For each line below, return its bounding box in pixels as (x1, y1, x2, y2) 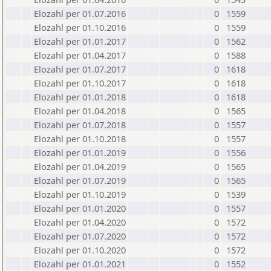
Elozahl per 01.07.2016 (34, 7, 126, 19)
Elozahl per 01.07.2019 (34, 174, 126, 186)
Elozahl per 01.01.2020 (34, 202, 126, 214)
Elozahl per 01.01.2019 (34, 146, 126, 158)
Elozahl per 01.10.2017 (34, 77, 126, 89)
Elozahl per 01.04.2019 (34, 160, 126, 172)
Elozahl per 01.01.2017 (34, 35, 126, 47)
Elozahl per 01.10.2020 (34, 244, 126, 256)
